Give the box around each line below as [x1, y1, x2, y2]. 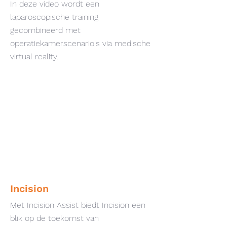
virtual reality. [10, 52, 58, 61]
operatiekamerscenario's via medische [10, 39, 150, 48]
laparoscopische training [10, 12, 98, 22]
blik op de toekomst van [10, 213, 99, 223]
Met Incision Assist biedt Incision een [10, 200, 145, 210]
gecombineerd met [10, 25, 81, 35]
